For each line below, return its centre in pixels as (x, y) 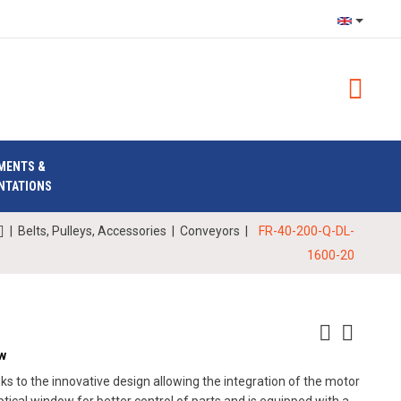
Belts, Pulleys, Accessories (92, 231)
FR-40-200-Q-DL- (307, 231)
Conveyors (210, 231)
